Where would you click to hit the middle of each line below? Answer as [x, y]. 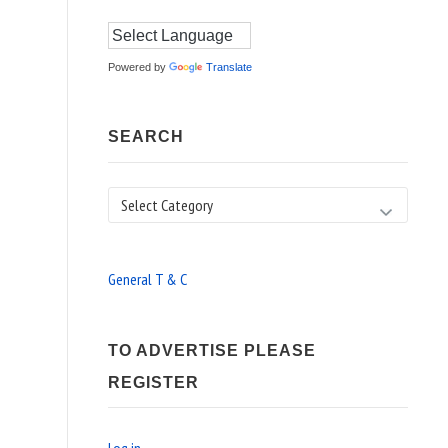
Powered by [138, 67]
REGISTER [153, 382]
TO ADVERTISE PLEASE [212, 350]
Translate [229, 67]
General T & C [147, 278]
